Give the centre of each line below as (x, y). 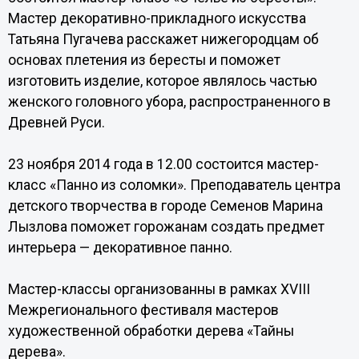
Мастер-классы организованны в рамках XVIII (159, 289)
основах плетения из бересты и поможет (144, 60)
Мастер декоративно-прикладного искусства (157, 18)
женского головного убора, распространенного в (169, 102)
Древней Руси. (56, 123)
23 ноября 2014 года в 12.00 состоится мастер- (163, 164)
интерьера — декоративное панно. (120, 248)
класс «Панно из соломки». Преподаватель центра (174, 185)
